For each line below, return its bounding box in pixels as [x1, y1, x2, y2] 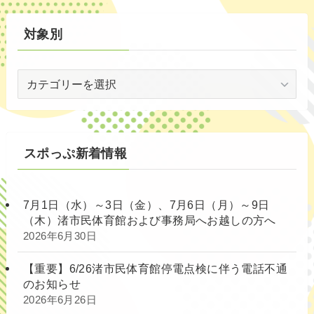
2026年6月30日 [23, 231, 97, 243]
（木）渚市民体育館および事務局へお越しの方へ [23, 214, 276, 227]
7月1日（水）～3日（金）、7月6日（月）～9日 [23, 198, 270, 212]
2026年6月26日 [23, 294, 97, 306]
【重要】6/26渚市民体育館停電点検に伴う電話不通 [23, 262, 288, 275]
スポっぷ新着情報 [23, 146, 128, 161]
